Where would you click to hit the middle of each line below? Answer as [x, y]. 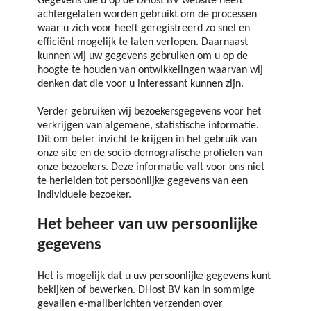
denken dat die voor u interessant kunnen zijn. [141, 84]
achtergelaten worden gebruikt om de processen [147, 14]
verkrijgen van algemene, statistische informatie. [148, 125]
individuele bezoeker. [84, 195]
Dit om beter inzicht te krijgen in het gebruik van [147, 139]
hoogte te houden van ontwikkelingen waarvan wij [150, 70]
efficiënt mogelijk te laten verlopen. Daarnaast [143, 42]
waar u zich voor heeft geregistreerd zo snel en [144, 28]
